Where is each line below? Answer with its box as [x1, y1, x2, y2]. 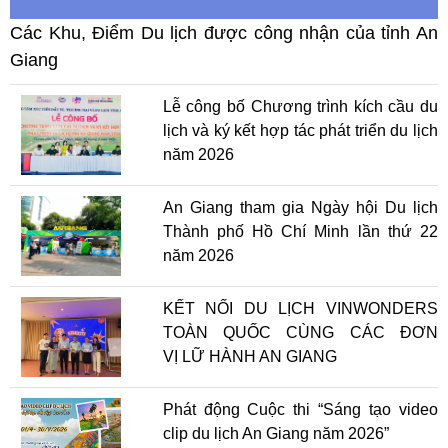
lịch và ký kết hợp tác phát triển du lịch [162, 121, 438, 139]
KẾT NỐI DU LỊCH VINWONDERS [162, 299, 438, 317]
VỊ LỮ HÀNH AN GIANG [162, 347, 337, 365]
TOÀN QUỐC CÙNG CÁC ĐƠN [162, 323, 438, 341]
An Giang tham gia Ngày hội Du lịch [162, 198, 438, 216]
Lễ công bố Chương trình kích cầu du [162, 97, 438, 115]
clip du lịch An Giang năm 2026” [162, 424, 389, 442]
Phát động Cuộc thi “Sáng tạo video [162, 400, 438, 418]
